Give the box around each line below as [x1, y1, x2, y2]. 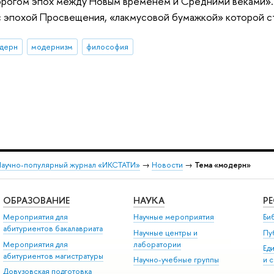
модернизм [31, 41, 73, 53]
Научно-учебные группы [133, 254, 219, 265]
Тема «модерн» [194, 160, 251, 171]
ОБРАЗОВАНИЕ [2, 193, 70, 207]
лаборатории [133, 239, 181, 250]
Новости [152, 160, 183, 171]
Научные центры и [133, 227, 198, 238]
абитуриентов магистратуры [2, 250, 103, 261]
